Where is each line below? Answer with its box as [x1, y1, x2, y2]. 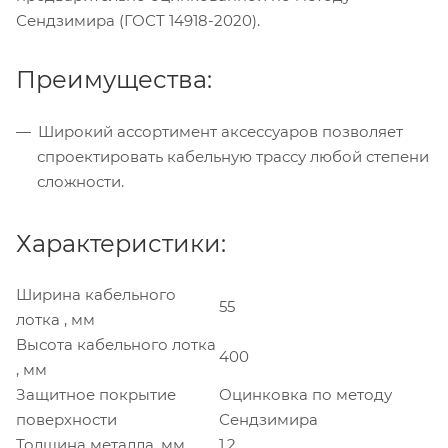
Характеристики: [16, 228, 226, 258]
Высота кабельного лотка [16, 334, 216, 354]
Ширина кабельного [16, 284, 176, 304]
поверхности [16, 409, 117, 429]
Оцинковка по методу [219, 384, 392, 404]
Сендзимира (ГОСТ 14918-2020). [16, 10, 260, 30]
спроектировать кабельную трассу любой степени [37, 146, 429, 166]
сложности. [37, 171, 124, 191]
